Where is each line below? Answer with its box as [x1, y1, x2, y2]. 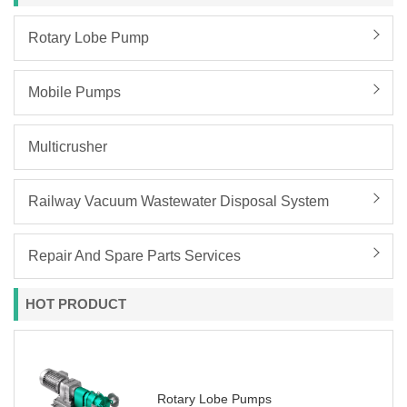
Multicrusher [28, 139, 107, 154]
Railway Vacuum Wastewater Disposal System [28, 194, 329, 209]
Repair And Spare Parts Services [28, 248, 241, 263]
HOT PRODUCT [25, 296, 126, 312]
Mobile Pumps [28, 84, 121, 100]
